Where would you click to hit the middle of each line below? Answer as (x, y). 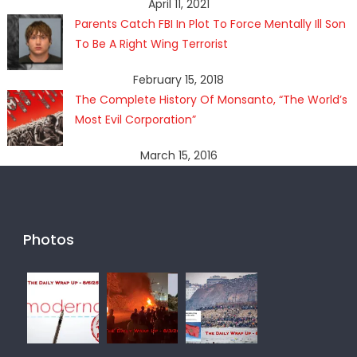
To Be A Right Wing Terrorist (151, 43)
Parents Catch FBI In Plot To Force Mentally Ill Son (210, 24)
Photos (48, 239)
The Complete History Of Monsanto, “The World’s (211, 99)
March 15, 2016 (178, 155)
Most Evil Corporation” (135, 119)
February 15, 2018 (178, 79)
